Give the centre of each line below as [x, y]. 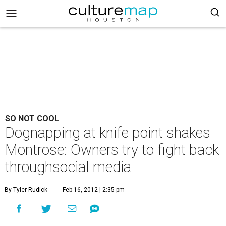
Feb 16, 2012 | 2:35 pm [94, 190]
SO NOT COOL [32, 118]
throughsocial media [68, 167]
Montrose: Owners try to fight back [112, 150]
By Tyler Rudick [26, 190]
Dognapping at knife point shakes [108, 133]
